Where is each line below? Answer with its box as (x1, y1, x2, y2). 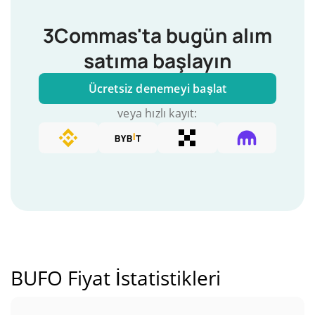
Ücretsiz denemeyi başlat (88, 81, 227, 96)
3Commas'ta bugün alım (43, 22, 272, 49)
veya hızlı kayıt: (117, 105, 198, 121)
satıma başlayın (83, 47, 232, 74)
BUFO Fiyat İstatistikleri (11, 264, 221, 291)
